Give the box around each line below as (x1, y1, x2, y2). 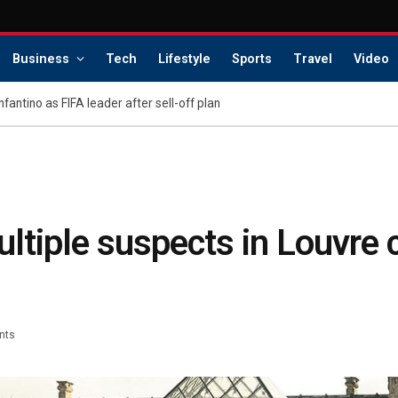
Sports (231, 51, 272, 67)
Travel (292, 51, 332, 67)
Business (12, 51, 69, 67)
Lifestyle (157, 51, 211, 67)
